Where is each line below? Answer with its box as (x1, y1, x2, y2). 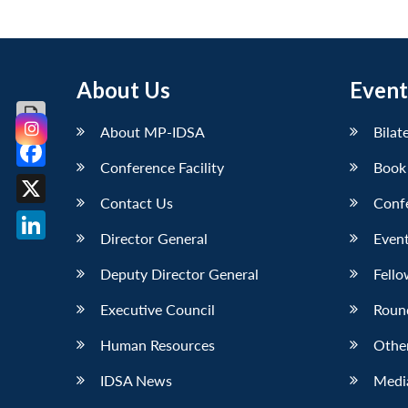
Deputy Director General (100, 264, 259, 282)
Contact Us (100, 193, 173, 211)
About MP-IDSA (100, 122, 205, 140)
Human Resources (100, 335, 215, 353)
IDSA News (100, 371, 172, 389)
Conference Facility (100, 158, 224, 176)
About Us (76, 76, 170, 103)
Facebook (31, 171, 100, 190)
